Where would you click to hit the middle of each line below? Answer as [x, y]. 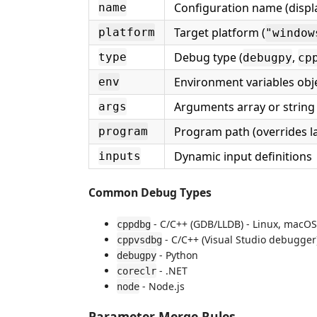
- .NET [172, 270]
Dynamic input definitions [243, 156]
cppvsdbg [139, 240]
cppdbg [134, 224]
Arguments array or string [244, 106]
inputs [120, 156]
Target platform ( [220, 32]
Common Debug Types [150, 192]
